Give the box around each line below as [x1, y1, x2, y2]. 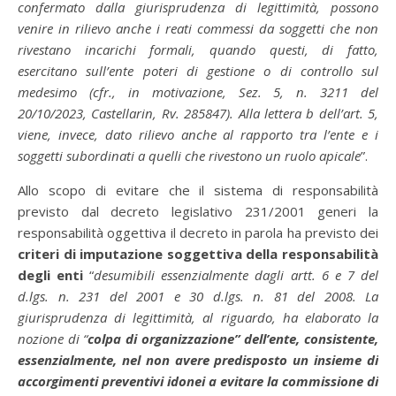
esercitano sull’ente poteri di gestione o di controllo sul [18, 62, 378, 80]
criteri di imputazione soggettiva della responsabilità [18, 245, 378, 263]
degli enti [18, 266, 84, 284]
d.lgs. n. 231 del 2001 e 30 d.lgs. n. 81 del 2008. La [18, 287, 378, 305]
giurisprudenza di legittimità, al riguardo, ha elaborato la [18, 308, 378, 326]
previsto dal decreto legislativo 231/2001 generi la [18, 202, 378, 220]
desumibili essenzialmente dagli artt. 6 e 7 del [94, 266, 379, 284]
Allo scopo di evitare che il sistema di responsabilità [18, 181, 378, 199]
